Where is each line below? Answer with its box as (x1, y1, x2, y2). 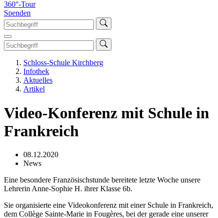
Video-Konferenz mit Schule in (4, 104, 209, 122)
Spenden (4, 9, 31, 18)
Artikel (23, 85, 45, 93)
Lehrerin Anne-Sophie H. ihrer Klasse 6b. (4, 184, 132, 193)
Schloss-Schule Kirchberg (23, 58, 103, 67)
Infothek (23, 67, 49, 76)
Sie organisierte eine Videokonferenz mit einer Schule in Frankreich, (4, 200, 213, 209)
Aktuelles (23, 76, 53, 85)
